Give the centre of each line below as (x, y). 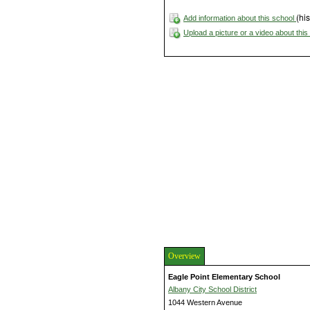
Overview (184, 256)
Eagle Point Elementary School (224, 277)
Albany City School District (212, 290)
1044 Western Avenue (205, 303)
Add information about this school (240, 18)
